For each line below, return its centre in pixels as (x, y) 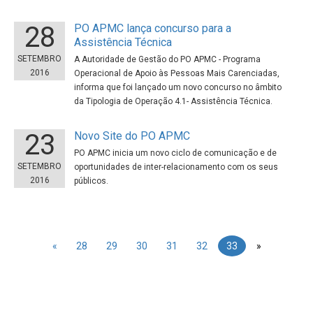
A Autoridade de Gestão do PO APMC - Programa (168, 59)
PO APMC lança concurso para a (153, 28)
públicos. (92, 181)
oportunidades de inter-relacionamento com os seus (176, 167)
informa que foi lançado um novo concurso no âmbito (178, 87)
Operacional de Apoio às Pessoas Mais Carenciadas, (177, 73)
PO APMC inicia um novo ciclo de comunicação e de (176, 153)
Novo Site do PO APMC (132, 136)
